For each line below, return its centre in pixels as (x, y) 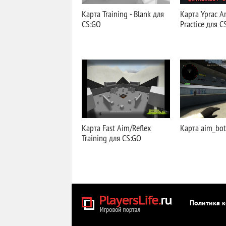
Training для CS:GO (111, 138)
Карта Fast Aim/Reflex (116, 128)
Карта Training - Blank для (123, 14)
